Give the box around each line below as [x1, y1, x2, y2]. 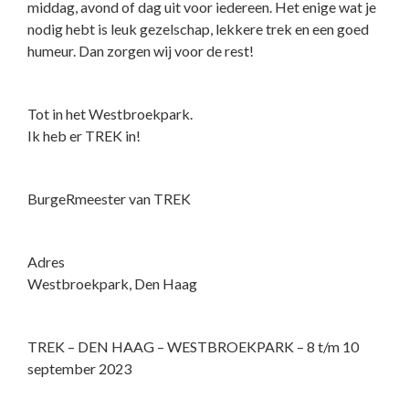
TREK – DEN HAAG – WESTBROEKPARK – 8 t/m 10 [27, 338, 359, 356]
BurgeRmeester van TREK [27, 190, 191, 208]
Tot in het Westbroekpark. [27, 105, 193, 123]
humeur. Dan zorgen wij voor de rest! [27, 42, 254, 60]
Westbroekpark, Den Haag [27, 275, 197, 293]
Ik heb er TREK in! [27, 127, 141, 145]
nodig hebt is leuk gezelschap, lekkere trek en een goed [27, 20, 369, 38]
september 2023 [27, 360, 131, 378]
